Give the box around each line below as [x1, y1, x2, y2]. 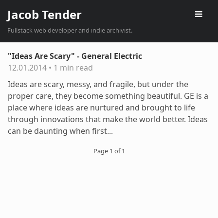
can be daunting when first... [8, 126, 113, 136]
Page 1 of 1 [93, 146, 125, 155]
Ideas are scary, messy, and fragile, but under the [8, 79, 188, 90]
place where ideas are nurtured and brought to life [8, 102, 195, 113]
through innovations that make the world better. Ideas [8, 114, 208, 125]
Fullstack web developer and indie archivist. [7, 26, 132, 35]
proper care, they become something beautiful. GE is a [8, 91, 208, 101]
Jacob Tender [7, 6, 82, 22]
